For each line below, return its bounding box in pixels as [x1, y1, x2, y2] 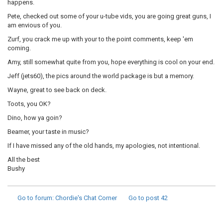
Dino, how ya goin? [7, 114, 62, 121]
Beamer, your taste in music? [7, 128, 89, 135]
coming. [7, 44, 31, 52]
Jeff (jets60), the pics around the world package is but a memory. [7, 72, 194, 80]
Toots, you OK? [7, 100, 51, 108]
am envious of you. [7, 21, 62, 29]
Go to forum [17, 194, 52, 202]
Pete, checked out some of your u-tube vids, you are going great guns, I [7, 12, 211, 20]
